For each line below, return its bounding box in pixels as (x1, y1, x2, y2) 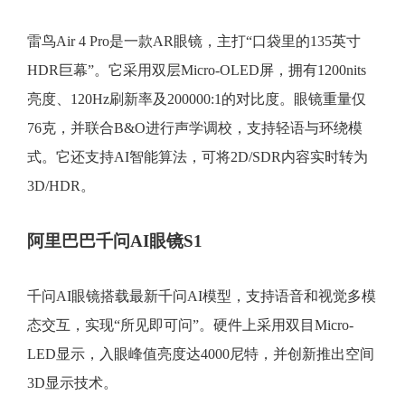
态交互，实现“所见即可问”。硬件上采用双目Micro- (27, 316, 353, 333)
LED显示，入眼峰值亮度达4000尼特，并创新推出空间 (27, 345, 374, 362)
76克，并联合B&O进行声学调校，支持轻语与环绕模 (27, 119, 363, 136)
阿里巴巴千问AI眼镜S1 (27, 231, 202, 250)
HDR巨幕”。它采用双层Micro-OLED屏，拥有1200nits (27, 61, 366, 78)
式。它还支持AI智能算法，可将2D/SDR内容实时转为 (27, 148, 368, 165)
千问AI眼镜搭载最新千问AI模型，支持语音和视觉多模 (27, 287, 376, 304)
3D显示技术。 (27, 374, 118, 391)
